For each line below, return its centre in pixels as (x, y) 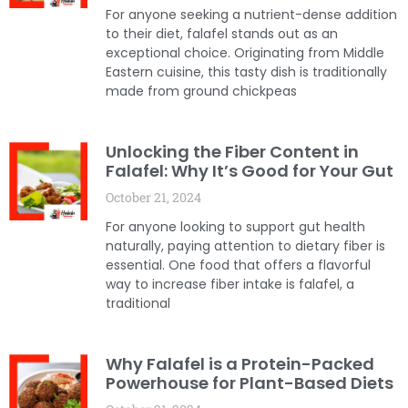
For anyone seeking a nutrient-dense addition (251, 14)
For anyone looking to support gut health (235, 226)
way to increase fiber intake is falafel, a (229, 284)
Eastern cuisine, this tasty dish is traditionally (246, 71)
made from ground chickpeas (201, 91)
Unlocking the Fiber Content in (232, 151)
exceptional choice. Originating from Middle (245, 52)
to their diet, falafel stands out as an (221, 33)
